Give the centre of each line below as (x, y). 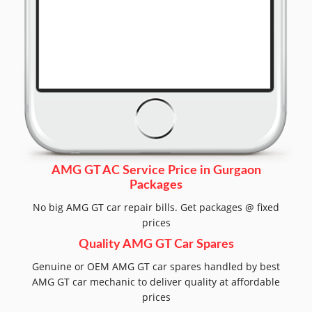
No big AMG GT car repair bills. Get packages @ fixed (156, 207)
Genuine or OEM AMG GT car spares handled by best (156, 266)
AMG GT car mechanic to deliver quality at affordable (156, 281)
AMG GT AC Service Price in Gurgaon (156, 170)
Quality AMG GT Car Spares (156, 244)
